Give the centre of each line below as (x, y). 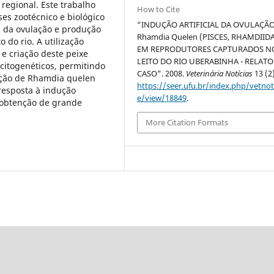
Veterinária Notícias (220, 74)
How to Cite (159, 9)
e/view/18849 (162, 98)
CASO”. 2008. (162, 74)
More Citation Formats (187, 123)
